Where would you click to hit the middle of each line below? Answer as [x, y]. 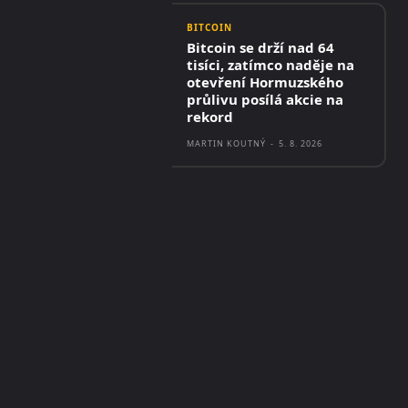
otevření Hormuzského [265, 82]
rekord [210, 117]
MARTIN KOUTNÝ [227, 143]
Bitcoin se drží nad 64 [261, 47]
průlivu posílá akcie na [265, 99]
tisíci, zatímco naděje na [271, 65]
